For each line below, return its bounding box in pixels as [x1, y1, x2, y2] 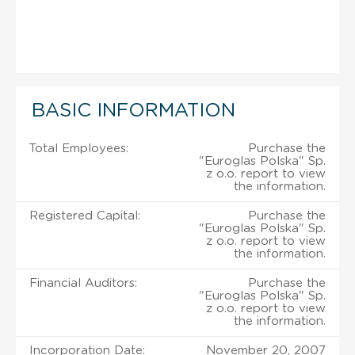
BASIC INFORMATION [32, 101, 235, 120]
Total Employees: [29, 142, 128, 155]
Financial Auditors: [29, 277, 137, 289]
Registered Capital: [29, 209, 140, 222]
